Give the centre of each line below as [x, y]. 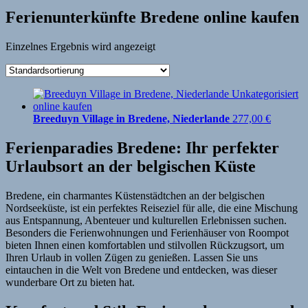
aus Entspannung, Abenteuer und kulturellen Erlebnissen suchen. [146, 220]
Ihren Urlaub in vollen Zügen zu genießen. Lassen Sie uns [132, 257]
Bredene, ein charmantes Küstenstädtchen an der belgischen [135, 195]
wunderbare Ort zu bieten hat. [70, 282]
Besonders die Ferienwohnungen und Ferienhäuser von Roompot [147, 232]
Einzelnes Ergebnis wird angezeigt [80, 46]
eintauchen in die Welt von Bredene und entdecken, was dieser [141, 269]
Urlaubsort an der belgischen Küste [131, 166]
